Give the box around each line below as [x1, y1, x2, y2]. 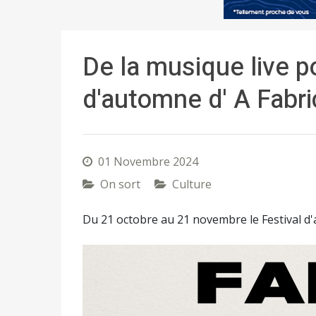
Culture [172, 176, 212, 192]
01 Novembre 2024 [98, 154, 198, 169]
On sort [100, 176, 140, 192]
